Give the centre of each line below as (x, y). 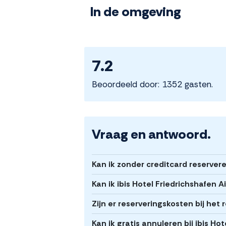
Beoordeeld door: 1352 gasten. (152, 84)
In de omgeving (136, 12)
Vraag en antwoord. (151, 134)
